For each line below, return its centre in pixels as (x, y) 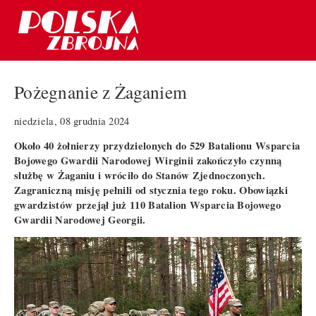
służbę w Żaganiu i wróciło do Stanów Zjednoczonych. (140, 175)
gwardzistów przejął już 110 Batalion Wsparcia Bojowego (147, 205)
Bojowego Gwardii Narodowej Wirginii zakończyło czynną (148, 160)
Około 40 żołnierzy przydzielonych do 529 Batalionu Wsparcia (157, 145)
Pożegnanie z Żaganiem (101, 92)
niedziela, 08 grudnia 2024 (72, 121)
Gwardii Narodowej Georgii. (80, 219)
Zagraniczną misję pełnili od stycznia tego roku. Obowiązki (151, 190)
